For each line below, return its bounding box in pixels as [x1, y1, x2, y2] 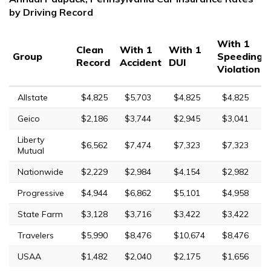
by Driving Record [9, 5, 93, 18]
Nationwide [18, 166, 64, 177]
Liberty [18, 134, 44, 145]
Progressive [18, 187, 64, 198]
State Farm [18, 208, 63, 220]
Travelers [18, 229, 54, 241]
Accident [120, 56, 162, 68]
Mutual [18, 145, 44, 156]
